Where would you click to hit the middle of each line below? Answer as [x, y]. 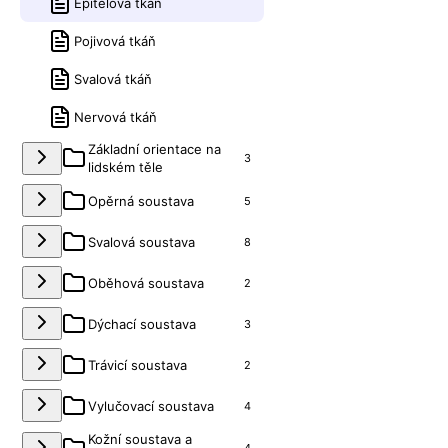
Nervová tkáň [115, 117]
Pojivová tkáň [115, 41]
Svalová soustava [141, 241]
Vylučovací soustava [151, 405]
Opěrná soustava [141, 200]
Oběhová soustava [146, 282]
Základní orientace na [154, 149]
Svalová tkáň [113, 79]
